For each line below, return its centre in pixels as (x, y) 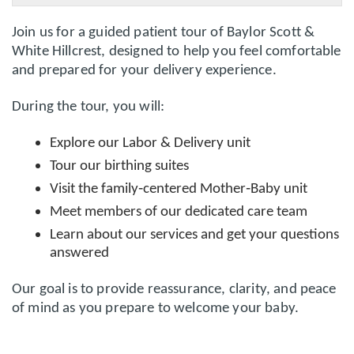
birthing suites (147, 166)
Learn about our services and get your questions (194, 235)
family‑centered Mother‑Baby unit (204, 189)
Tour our (77, 166)
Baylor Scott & (271, 33)
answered (79, 253)
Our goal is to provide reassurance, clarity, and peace (174, 290)
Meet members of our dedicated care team (179, 212)
